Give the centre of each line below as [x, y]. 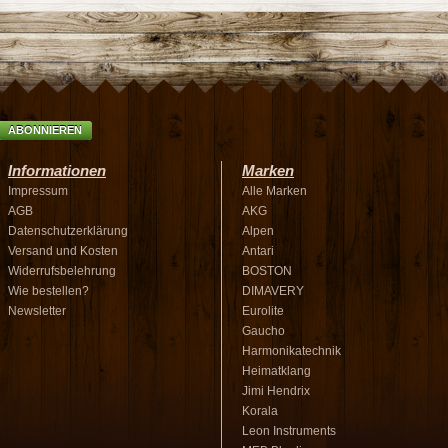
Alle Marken [274, 191]
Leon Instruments [289, 431]
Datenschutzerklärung [68, 231]
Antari [258, 251]
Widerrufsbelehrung [62, 271]
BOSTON [267, 271]
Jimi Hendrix [276, 391]
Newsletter [37, 311]
